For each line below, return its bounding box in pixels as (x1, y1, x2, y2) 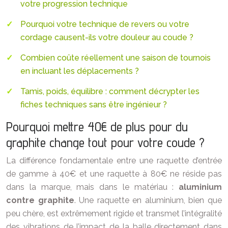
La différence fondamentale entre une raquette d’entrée (6, 156, 222, 165)
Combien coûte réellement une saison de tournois (20, 53, 211, 63)
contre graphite (6, 195, 74, 205)
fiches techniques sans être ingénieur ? (20, 100, 167, 109)
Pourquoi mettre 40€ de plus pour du (6, 119, 188, 134)
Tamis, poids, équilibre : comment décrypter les (20, 87, 199, 96)
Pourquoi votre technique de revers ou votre (20, 19, 189, 29)
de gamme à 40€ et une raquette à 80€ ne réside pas (6, 169, 222, 179)
